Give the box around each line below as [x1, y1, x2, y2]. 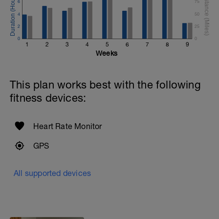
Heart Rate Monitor [33, 122, 102, 131]
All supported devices [14, 169, 91, 177]
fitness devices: [10, 91, 87, 104]
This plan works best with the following [10, 78, 201, 91]
